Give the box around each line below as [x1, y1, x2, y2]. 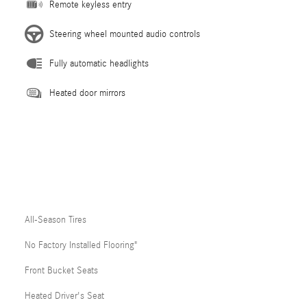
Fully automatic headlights [49, 58, 149, 69]
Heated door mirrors [49, 87, 125, 99]
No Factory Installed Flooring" [25, 239, 137, 251]
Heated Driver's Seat [25, 290, 104, 302]
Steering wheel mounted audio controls [49, 28, 200, 40]
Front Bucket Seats [25, 265, 98, 276]
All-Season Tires [25, 214, 86, 225]
